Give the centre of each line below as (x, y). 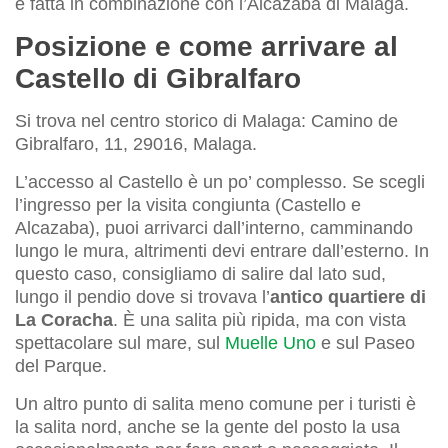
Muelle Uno (270, 342)
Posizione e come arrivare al (206, 46)
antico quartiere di (348, 296)
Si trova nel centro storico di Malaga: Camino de (206, 120)
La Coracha (64, 319)
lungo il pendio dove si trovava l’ (142, 296)
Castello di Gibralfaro (158, 78)
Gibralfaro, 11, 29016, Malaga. (136, 143)
